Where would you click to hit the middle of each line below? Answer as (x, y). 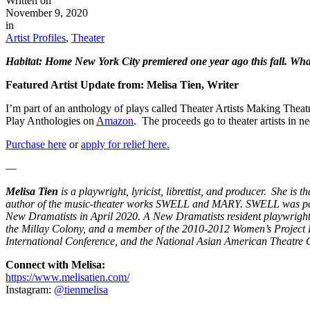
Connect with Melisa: (55, 264)
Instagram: (30, 289)
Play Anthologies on (51, 120)
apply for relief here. (125, 144)
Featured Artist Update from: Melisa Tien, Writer (122, 84)
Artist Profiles (36, 37)
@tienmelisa (81, 289)
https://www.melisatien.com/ (67, 277)
